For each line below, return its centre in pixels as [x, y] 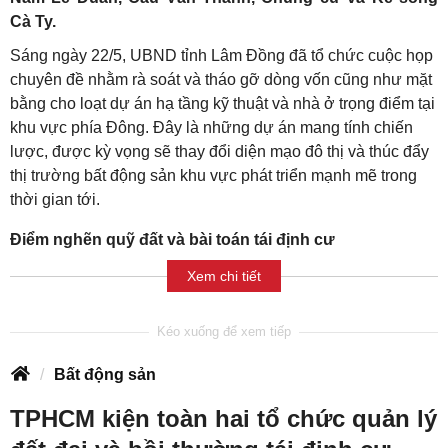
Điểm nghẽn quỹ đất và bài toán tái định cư [172, 240]
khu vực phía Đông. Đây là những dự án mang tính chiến [211, 128]
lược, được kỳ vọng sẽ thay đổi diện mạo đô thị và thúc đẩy [219, 152]
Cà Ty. [33, 22]
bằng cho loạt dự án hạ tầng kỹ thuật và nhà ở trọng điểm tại [222, 104]
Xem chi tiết [224, 275]
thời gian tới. [55, 200]
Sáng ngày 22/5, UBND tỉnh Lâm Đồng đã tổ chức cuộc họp [221, 56]
